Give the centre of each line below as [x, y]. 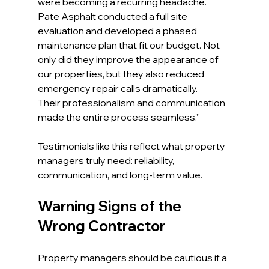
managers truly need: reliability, [107, 161]
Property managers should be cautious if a [133, 258]
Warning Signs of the [111, 206]
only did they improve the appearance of [129, 60]
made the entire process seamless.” [119, 117]
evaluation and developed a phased [118, 31]
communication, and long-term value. [120, 175]
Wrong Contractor [101, 226]
